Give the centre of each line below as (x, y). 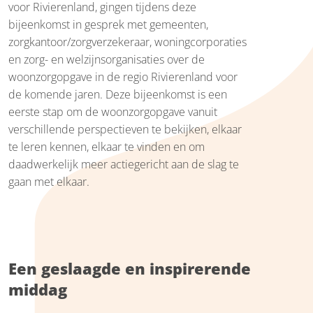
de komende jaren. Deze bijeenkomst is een (118, 94)
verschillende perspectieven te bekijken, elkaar (125, 129)
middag (38, 289)
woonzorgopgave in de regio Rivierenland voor (123, 77)
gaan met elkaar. (49, 181)
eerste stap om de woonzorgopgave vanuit (113, 111)
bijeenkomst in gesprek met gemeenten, (108, 24)
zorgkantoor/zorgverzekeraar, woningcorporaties (128, 42)
